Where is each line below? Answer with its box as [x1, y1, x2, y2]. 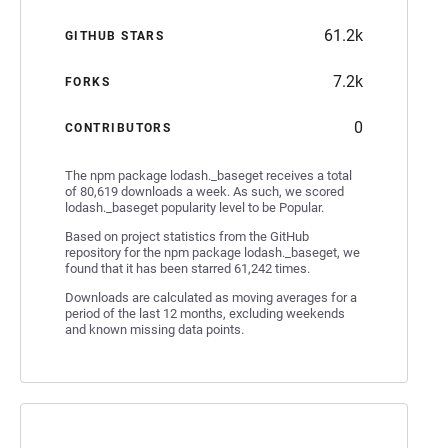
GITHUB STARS [65, 28, 165, 43]
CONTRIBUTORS [65, 120, 172, 135]
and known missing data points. [65, 321, 244, 337]
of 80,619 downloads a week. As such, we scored [65, 183, 344, 199]
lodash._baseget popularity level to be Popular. [65, 199, 324, 215]
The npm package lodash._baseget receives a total [65, 167, 352, 183]
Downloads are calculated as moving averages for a [65, 289, 357, 305]
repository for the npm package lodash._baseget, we [65, 244, 360, 260]
